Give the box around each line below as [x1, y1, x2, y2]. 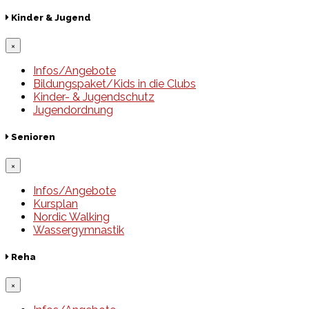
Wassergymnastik [33, 223, 124, 237]
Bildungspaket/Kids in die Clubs [33, 77, 196, 91]
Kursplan [33, 197, 78, 210]
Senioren [9, 132, 55, 143]
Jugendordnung [33, 103, 113, 117]
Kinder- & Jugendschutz [33, 90, 154, 104]
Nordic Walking [33, 210, 110, 223]
